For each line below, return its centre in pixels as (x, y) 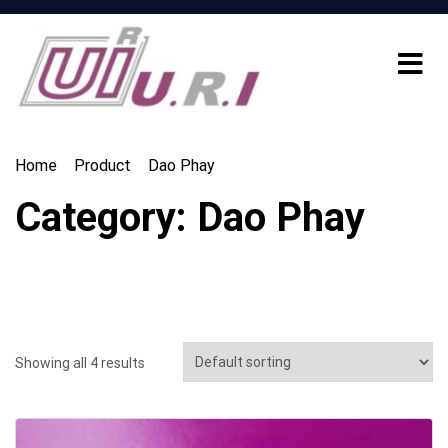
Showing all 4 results (80, 363)
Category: (106, 217)
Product (102, 165)
